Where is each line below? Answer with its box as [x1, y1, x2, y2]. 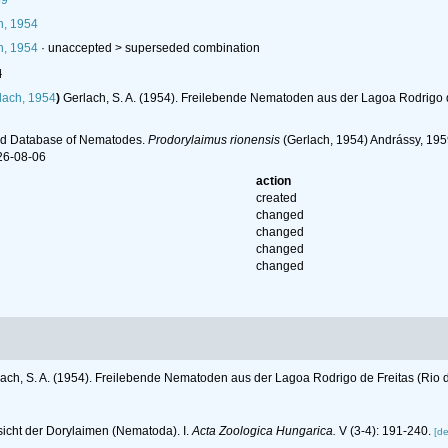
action [256, 174, 292, 189]
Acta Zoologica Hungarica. [192, 423, 336, 438]
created [256, 191, 298, 206]
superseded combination [124, 41, 260, 55]
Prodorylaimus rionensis [147, 133, 280, 148]
